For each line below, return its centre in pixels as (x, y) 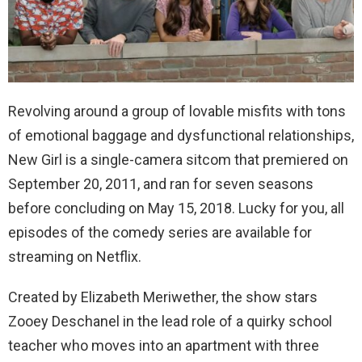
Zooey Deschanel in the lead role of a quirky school (170, 321)
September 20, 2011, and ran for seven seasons (161, 183)
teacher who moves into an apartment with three (164, 345)
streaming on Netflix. (75, 256)
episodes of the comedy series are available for (160, 232)
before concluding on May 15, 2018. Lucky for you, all (176, 208)
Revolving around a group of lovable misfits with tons (177, 111)
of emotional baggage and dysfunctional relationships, (181, 135)
